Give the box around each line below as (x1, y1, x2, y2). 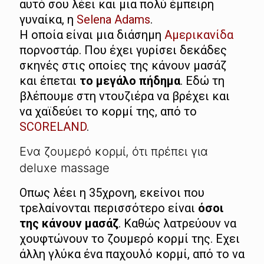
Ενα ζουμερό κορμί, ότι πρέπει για (19, 144, 208, 159)
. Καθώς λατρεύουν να (118, 216, 236, 231)
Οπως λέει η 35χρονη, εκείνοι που (19, 186, 204, 200)
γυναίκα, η (19, 12, 77, 27)
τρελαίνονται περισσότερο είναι (19, 201, 198, 216)
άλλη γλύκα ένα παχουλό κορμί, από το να (19, 247, 245, 262)
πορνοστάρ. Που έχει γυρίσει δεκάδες (19, 43, 227, 58)
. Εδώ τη (180, 74, 225, 88)
